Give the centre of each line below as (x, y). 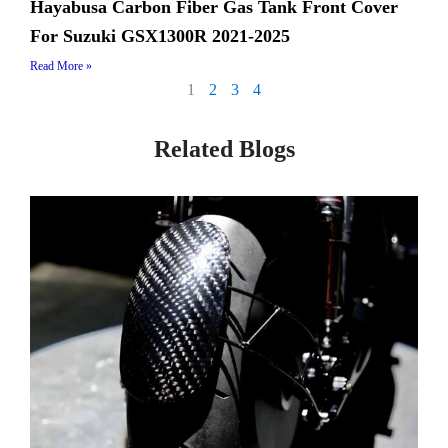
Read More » (61, 65)
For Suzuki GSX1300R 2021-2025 (160, 35)
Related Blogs (224, 148)
